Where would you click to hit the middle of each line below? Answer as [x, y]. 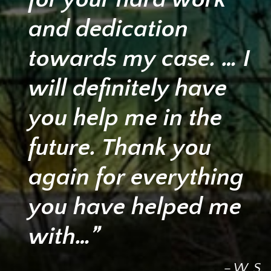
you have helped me [135, 207]
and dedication [108, 29]
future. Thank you [120, 147]
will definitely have [128, 88]
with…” [64, 236]
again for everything [136, 177]
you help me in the [125, 118]
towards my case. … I [139, 58]
